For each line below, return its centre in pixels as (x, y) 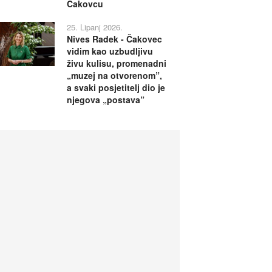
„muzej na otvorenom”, (114, 75)
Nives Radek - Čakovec (114, 39)
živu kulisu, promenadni (116, 63)
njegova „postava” (105, 99)
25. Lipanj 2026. (94, 27)
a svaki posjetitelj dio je (116, 87)
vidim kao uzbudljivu (110, 51)
